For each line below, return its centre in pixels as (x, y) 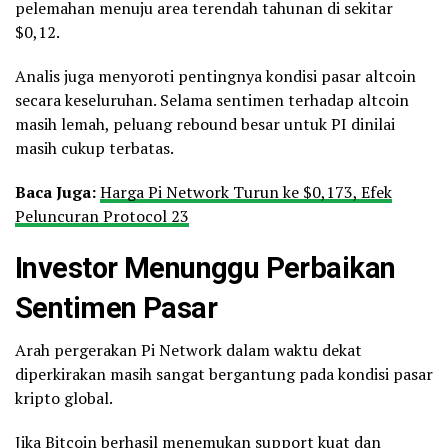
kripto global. (64, 398)
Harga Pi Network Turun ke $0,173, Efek (246, 192)
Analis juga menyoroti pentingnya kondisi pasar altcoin (215, 76)
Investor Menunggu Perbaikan (205, 268)
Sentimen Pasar (116, 308)
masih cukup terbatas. (94, 148)
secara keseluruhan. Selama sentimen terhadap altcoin (212, 100)
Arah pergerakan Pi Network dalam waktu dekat (188, 350)
